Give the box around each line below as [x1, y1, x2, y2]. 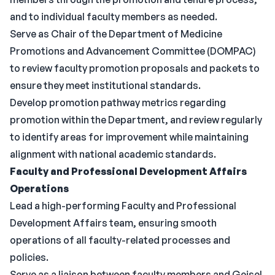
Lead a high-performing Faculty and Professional [10, 199, 236, 212]
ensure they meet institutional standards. [10, 79, 201, 91]
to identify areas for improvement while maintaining [10, 131, 249, 143]
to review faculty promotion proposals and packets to [10, 62, 260, 74]
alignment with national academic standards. [10, 148, 216, 160]
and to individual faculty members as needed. [10, 10, 217, 23]
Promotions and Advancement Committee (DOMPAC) [10, 45, 256, 57]
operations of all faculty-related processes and [10, 234, 230, 246]
